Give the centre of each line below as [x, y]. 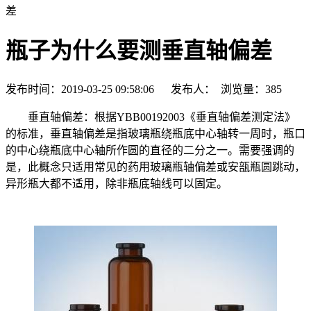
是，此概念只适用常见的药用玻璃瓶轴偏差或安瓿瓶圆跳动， [155, 167]
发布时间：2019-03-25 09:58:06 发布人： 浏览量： [135, 89]
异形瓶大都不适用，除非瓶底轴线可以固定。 [117, 183]
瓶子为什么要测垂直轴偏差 [139, 51]
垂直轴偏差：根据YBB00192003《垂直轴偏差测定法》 [151, 117]
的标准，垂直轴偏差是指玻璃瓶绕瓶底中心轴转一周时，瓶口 [155, 133]
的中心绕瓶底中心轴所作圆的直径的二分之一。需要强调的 [150, 150]
